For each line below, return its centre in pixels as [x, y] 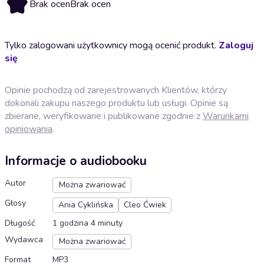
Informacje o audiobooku [76, 161]
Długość [20, 223]
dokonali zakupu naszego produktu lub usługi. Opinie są [116, 103]
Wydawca [24, 240]
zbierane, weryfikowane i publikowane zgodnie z [104, 116]
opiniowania [29, 129]
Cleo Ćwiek [145, 205]
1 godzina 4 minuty [88, 223]
